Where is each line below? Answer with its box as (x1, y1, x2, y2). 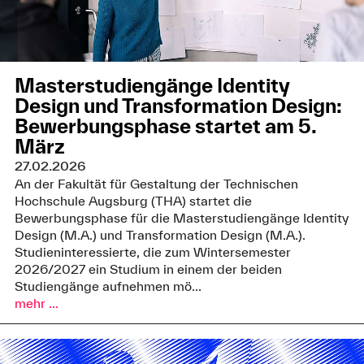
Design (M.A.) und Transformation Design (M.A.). (14, 227, 305, 243)
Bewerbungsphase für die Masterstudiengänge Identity (14, 210, 349, 226)
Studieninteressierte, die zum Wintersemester (14, 245, 291, 260)
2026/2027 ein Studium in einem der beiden (14, 262, 282, 277)
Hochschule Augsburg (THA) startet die (14, 193, 252, 209)
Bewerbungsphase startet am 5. (14, 115, 316, 138)
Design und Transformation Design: (14, 94, 342, 118)
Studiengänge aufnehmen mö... (14, 279, 201, 294)
